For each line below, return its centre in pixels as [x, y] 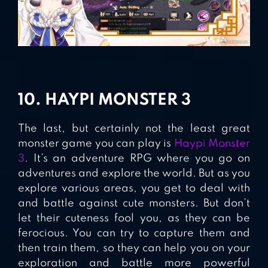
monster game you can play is [96, 143]
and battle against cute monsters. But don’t [134, 203]
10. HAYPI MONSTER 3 [104, 100]
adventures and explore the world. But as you [134, 173]
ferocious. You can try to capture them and [134, 233]
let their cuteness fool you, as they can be [134, 218]
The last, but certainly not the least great [134, 128]
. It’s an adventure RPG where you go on [137, 158]
